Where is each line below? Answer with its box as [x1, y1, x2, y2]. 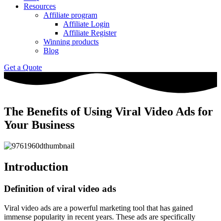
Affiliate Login [63, 20, 110, 28]
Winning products [43, 37, 99, 46]
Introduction [4, 160, 68, 173]
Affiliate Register [63, 29, 116, 37]
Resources [24, 2, 56, 10]
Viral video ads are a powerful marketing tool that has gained [4, 203, 193, 212]
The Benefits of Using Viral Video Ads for [4, 105, 213, 118]
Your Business [4, 118, 74, 132]
